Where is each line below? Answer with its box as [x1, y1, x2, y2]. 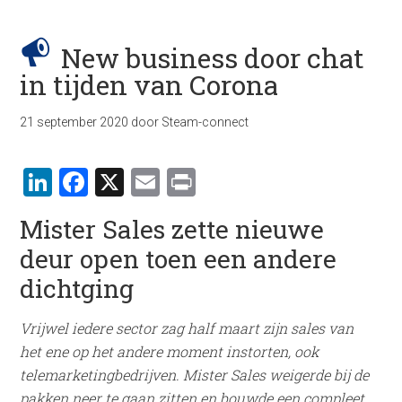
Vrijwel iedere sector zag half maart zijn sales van [20, 319, 354, 337]
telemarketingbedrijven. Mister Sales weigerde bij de [20, 365, 370, 384]
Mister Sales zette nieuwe [20, 213, 325, 246]
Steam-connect [162, 115, 249, 129]
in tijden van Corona [20, 67, 279, 102]
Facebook [88, 162, 215, 201]
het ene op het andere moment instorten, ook [20, 342, 319, 361]
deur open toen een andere [20, 242, 337, 275]
